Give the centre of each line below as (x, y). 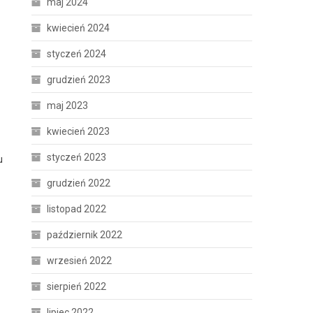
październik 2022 (85, 235)
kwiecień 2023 (79, 131)
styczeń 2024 (77, 54)
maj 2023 (68, 105)
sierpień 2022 (77, 286)
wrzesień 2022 (80, 261)
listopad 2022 (77, 209)
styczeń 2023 (77, 157)
